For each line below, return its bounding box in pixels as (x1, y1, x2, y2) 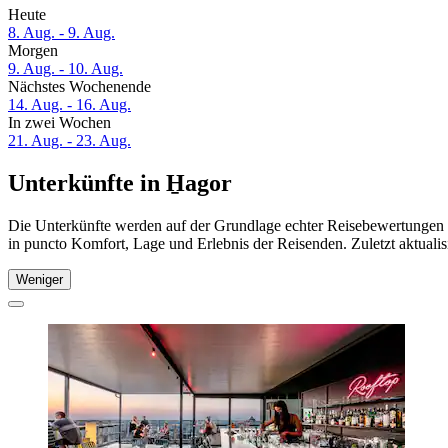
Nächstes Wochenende (8, 78, 151, 96)
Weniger (16, 271, 63, 287)
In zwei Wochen (8, 114, 111, 132)
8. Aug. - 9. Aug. (8, 24, 115, 42)
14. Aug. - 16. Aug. (8, 96, 131, 114)
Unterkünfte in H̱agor (8, 170, 232, 197)
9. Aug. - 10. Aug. (8, 60, 123, 78)
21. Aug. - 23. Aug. (8, 132, 131, 150)
